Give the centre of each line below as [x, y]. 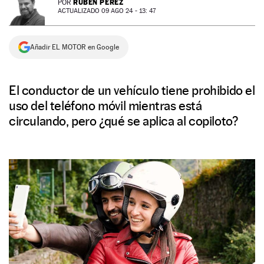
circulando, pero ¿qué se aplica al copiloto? [123, 121]
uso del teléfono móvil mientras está [105, 105]
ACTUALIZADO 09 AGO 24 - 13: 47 [107, 11]
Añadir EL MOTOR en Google [75, 47]
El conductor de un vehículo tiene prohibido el [132, 90]
